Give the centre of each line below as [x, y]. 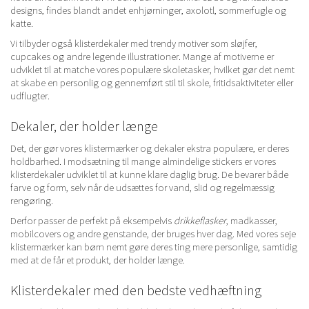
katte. [22, 23]
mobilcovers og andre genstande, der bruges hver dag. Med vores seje [153, 234]
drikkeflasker [200, 221]
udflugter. [30, 96]
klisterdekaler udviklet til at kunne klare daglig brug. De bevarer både [149, 175]
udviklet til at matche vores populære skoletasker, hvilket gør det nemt [152, 70]
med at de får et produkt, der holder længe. [98, 260]
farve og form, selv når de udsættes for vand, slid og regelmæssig [142, 188]
